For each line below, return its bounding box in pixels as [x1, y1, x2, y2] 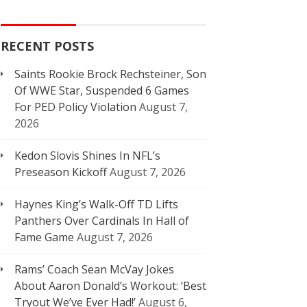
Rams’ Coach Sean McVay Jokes [14, 262, 174, 277]
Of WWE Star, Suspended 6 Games [14, 83, 189, 98]
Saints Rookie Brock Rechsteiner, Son [14, 66, 206, 82]
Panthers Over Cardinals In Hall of [14, 213, 189, 228]
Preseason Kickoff [14, 164, 107, 180]
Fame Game [14, 230, 74, 245]
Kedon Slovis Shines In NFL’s [14, 148, 160, 163]
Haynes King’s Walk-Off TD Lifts [14, 197, 178, 212]
